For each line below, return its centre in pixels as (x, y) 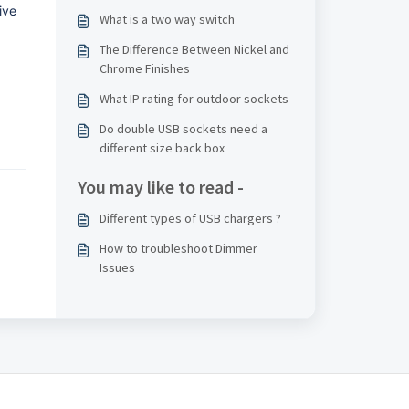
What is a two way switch (167, 19)
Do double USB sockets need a (183, 129)
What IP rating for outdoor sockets (194, 99)
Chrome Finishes (144, 68)
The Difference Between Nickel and (194, 49)
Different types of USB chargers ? (190, 218)
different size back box (162, 148)
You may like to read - (160, 187)
